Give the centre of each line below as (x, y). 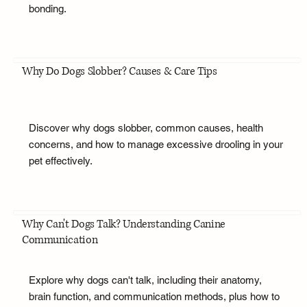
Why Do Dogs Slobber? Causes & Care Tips (119, 72)
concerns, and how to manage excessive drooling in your (156, 145)
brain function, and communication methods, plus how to (154, 297)
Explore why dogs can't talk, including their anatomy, (145, 280)
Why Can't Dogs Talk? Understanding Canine (123, 224)
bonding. (47, 8)
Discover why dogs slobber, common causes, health (146, 128)
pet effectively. (60, 161)
